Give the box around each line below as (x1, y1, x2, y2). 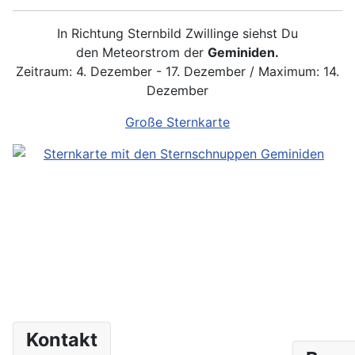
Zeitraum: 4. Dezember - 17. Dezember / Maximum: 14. (16, 63, 339, 79)
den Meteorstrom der (76, 44, 208, 60)
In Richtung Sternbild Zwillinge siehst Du (57, 25, 298, 41)
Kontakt (26, 328, 97, 351)
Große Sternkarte (125, 114, 230, 130)
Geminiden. (208, 44, 279, 60)
